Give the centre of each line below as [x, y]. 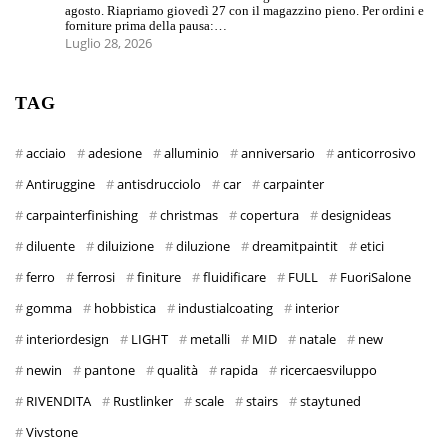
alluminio [191, 153]
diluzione [203, 246]
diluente [50, 246]
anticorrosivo [376, 153]
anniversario [278, 153]
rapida [239, 370]
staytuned [330, 401]
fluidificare [234, 277]
